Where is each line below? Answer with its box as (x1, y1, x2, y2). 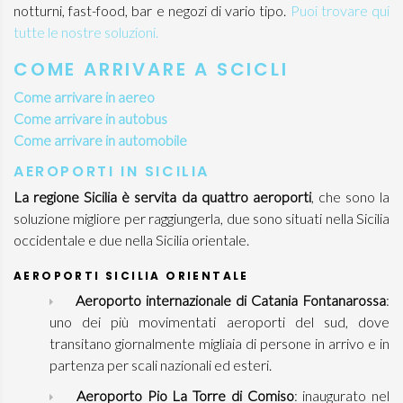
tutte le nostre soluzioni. (13, 23, 158, 40)
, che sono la (310, 188, 390, 205)
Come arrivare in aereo (13, 88, 155, 105)
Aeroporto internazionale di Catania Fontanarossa (76, 291, 386, 309)
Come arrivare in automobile (13, 131, 187, 148)
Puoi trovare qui (290, 2, 390, 19)
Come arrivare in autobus (13, 110, 167, 127)
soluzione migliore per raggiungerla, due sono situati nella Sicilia (13, 210, 390, 227)
